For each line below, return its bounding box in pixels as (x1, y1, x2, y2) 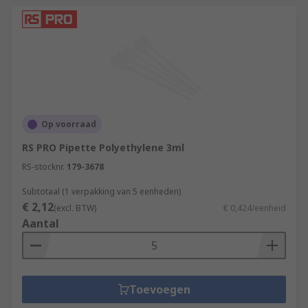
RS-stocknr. (22, 161, 65, 173)
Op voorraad (41, 118, 96, 130)
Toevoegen (129, 282, 190, 297)
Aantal (22, 216, 59, 231)
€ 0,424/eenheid (223, 202, 286, 214)
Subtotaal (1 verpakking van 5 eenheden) (22, 186, 181, 197)
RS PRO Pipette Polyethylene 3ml (22, 141, 184, 154)
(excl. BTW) (54, 202, 96, 214)
